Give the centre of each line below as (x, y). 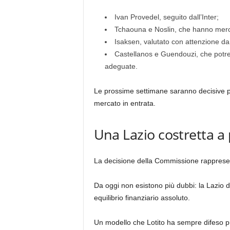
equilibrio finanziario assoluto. (142, 198)
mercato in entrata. (124, 103)
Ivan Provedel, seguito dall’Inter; (166, 17)
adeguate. (121, 66)
